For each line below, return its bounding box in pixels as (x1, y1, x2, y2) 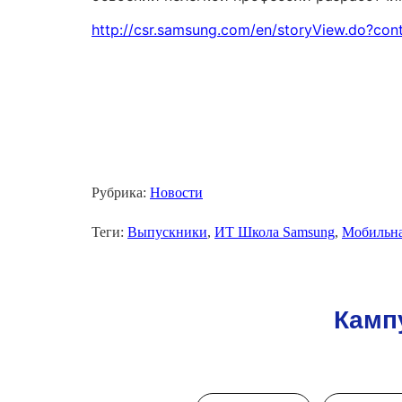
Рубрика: (92, 185, 150, 201)
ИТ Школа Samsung (214, 224, 335, 240)
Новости (150, 185, 203, 201)
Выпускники (127, 224, 207, 240)
